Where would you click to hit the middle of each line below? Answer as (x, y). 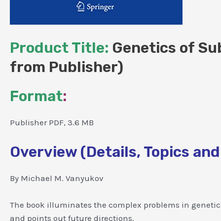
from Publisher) (67, 67)
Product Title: (59, 48)
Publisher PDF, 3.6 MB (52, 122)
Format (36, 96)
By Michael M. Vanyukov (57, 178)
